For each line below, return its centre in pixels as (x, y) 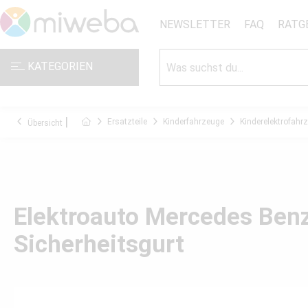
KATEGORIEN (59, 66)
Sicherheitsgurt (99, 244)
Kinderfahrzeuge (194, 122)
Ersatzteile (127, 122)
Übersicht (45, 123)
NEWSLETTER (195, 24)
